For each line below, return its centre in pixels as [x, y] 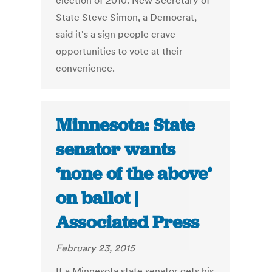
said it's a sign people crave [116, 34]
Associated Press [128, 223]
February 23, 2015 [96, 248]
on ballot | [97, 198]
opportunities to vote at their [120, 51]
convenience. [86, 68]
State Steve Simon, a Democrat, [127, 17]
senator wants [116, 150]
